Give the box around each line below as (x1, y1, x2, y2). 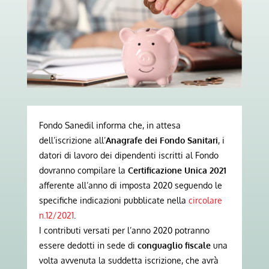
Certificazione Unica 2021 (127, 165, 226, 175)
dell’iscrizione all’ (38, 134, 106, 145)
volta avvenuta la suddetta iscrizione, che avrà (38, 255, 219, 265)
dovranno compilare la (38, 165, 128, 175)
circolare (188, 195, 222, 205)
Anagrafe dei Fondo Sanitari (105, 134, 218, 145)
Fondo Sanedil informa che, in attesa (38, 119, 181, 130)
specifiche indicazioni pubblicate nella (38, 195, 189, 205)
